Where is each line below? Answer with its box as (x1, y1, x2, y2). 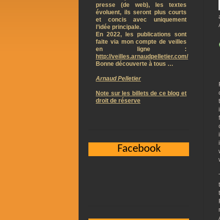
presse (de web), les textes (96, 1, 187, 8)
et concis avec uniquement (96, 16, 187, 23)
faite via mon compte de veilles (96, 38, 187, 45)
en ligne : (96, 46, 187, 53)
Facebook (117, 143, 161, 155)
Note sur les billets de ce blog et (96, 90, 187, 97)
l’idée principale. (96, 24, 141, 30)
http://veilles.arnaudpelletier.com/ (96, 53, 188, 60)
